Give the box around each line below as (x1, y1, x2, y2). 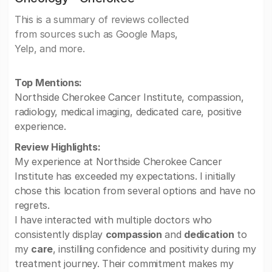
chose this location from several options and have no (15, 185, 256, 197)
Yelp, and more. (15, 42, 85, 55)
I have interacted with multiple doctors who (15, 214, 212, 226)
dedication (184, 228, 234, 240)
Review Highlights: (15, 141, 101, 153)
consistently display (15, 228, 106, 240)
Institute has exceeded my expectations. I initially (15, 170, 236, 182)
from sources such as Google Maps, (15, 28, 178, 40)
